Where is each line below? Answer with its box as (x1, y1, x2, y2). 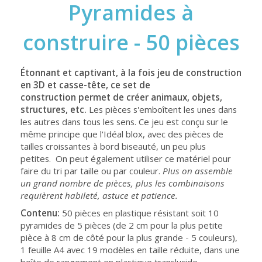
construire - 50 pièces (22, 28, 240, 57)
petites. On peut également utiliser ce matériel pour (20, 153, 231, 164)
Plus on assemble (163, 165, 233, 177)
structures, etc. (20, 104, 87, 115)
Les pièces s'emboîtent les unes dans (87, 104, 237, 115)
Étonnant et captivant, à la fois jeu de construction (20, 67, 242, 78)
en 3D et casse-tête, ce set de (20, 79, 150, 91)
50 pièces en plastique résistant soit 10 (60, 207, 219, 219)
